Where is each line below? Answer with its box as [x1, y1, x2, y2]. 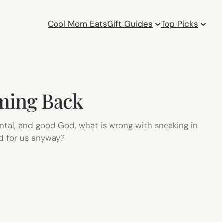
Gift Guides [107, 18, 153, 29]
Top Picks [161, 18, 199, 29]
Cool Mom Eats [48, 18, 108, 29]
